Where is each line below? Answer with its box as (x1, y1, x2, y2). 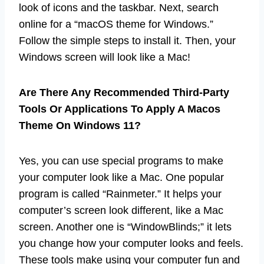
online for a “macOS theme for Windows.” (19, 18, 213, 31)
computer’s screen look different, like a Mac (19, 204, 223, 217)
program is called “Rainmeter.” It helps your (19, 188, 222, 200)
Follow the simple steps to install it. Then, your (19, 35, 236, 47)
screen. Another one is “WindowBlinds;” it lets (19, 221, 232, 233)
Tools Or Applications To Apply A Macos (19, 103, 220, 115)
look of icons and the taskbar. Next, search (19, 2, 219, 14)
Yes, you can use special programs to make (19, 155, 223, 167)
